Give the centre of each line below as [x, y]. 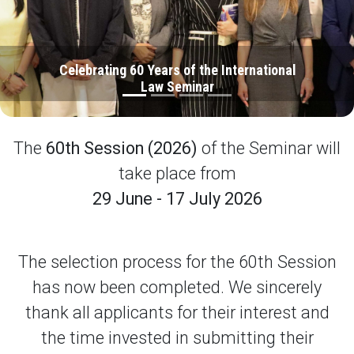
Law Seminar [177, 86]
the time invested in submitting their [177, 338]
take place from [177, 174]
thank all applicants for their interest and [177, 313]
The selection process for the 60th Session [177, 262]
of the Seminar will [269, 149]
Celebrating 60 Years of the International [177, 70]
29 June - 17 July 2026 [177, 199]
